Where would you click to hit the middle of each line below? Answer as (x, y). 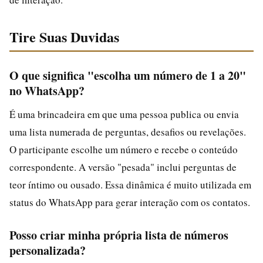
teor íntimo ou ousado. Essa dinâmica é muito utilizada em (130, 184)
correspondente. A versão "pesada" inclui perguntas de (123, 167)
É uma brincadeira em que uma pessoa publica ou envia (124, 114)
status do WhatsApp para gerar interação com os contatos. (130, 202)
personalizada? (48, 250)
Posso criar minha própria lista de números (119, 235)
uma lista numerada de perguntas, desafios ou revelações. (128, 131)
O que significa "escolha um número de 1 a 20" (128, 75)
